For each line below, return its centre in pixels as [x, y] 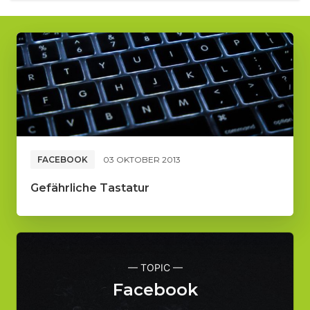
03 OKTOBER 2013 [142, 159]
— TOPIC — [155, 268]
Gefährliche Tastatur [90, 188]
